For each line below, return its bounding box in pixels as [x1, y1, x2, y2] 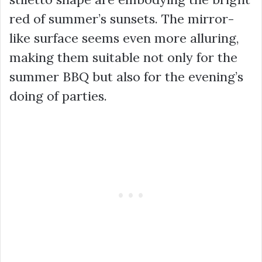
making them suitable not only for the [9, 49, 237, 65]
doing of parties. [9, 87, 107, 104]
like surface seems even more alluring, [9, 29, 239, 46]
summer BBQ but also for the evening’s [9, 68, 243, 85]
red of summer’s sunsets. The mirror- [9, 10, 234, 27]
